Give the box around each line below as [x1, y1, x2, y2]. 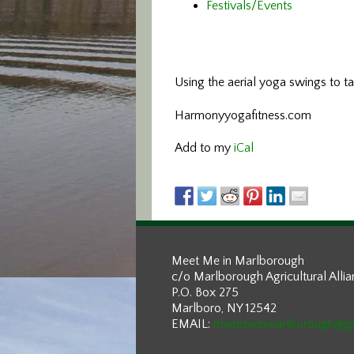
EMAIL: [171, 317, 213, 331]
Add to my [175, 141, 234, 155]
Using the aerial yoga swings [175, 75, 330, 89]
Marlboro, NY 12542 [171, 301, 277, 315]
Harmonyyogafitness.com [175, 108, 311, 122]
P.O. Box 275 [171, 285, 239, 299]
